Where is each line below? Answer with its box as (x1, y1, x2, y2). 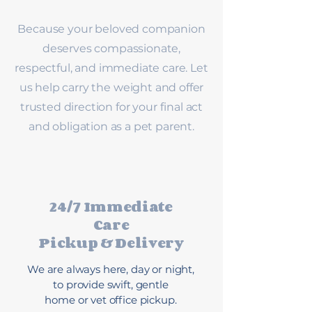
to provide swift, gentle (53, 278, 169, 291)
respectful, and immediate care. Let (15, 61, 208, 75)
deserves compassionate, (42, 42, 181, 55)
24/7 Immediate (49, 196, 173, 217)
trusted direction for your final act (19, 100, 203, 114)
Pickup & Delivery (38, 232, 184, 253)
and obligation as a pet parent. (28, 120, 195, 133)
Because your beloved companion (17, 22, 205, 36)
